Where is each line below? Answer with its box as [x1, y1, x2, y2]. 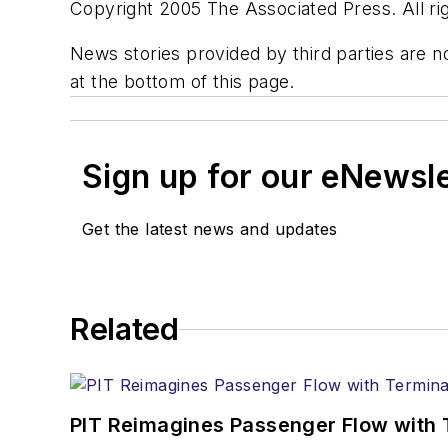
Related [70, 311, 179, 348]
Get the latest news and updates [82, 219, 338, 240]
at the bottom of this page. [70, 71, 295, 93]
